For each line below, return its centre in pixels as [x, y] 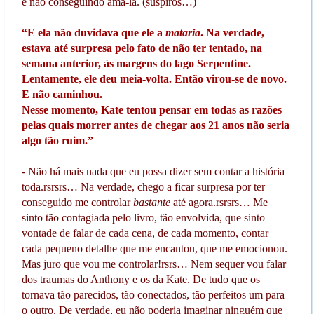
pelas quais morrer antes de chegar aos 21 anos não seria [155, 125]
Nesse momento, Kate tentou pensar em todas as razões [151, 110]
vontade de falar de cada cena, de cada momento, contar [145, 233]
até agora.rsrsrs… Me [220, 203]
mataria [183, 33]
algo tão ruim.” [57, 141]
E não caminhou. [62, 95]
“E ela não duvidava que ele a [93, 33]
